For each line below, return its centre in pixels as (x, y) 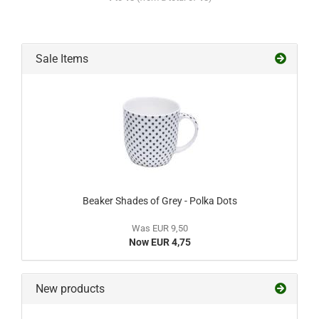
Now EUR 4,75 (159, 242)
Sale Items (61, 59)
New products (69, 289)
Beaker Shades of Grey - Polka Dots (159, 201)
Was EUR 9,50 (159, 228)
